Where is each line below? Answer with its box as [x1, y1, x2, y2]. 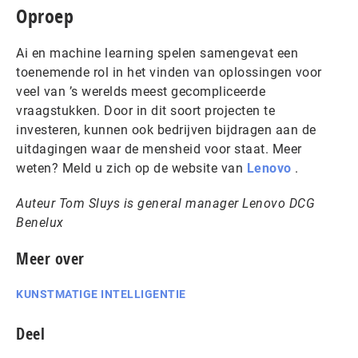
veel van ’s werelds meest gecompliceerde [16, 84, 265, 99]
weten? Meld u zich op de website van [16, 161, 247, 176]
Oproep [16, 3, 74, 29]
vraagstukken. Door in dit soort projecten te [16, 103, 275, 118]
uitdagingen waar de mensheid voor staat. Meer [16, 141, 302, 157]
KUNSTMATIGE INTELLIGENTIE [16, 288, 186, 300]
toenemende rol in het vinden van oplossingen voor [16, 65, 322, 80]
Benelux [16, 215, 64, 230]
